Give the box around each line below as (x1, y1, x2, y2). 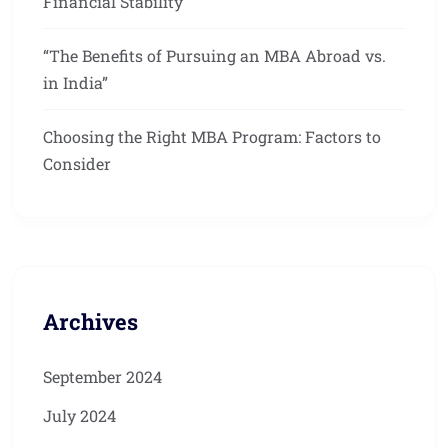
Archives (43, 307, 138, 337)
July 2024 (43, 405, 116, 427)
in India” (43, 72, 108, 94)
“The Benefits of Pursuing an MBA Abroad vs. (43, 45, 386, 67)
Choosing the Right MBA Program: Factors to (43, 126, 381, 148)
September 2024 (43, 366, 162, 388)
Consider (43, 153, 111, 175)
